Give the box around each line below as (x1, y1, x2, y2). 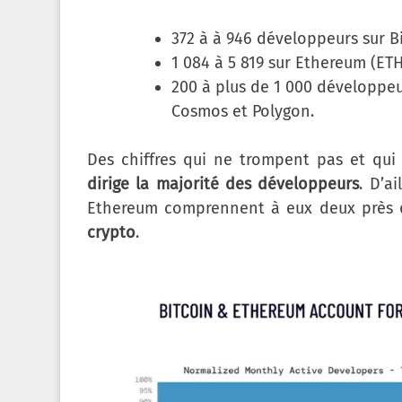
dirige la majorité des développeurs (87, 174, 360, 195)
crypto (87, 223, 135, 243)
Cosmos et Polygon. (171, 101, 314, 122)
